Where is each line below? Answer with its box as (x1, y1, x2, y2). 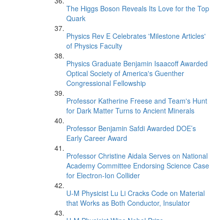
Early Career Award (66, 133, 127, 143)
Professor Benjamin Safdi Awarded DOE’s (66, 123, 196, 133)
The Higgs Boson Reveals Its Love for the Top (66, 3, 209, 13)
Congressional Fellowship (66, 78, 146, 88)
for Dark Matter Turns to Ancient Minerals (66, 106, 194, 115)
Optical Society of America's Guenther (66, 68, 184, 78)
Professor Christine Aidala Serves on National (66, 151, 208, 161)
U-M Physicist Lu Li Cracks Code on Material (66, 188, 205, 198)
